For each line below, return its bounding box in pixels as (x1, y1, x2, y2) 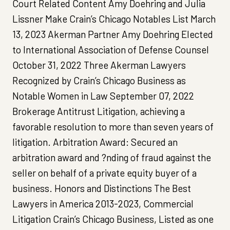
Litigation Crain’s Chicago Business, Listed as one (12, 213, 214, 225)
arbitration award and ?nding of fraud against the (12, 151, 211, 163)
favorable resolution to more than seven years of (12, 120, 214, 132)
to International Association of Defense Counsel (12, 43, 209, 55)
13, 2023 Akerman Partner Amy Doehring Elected (12, 28, 213, 40)
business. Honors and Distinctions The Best (12, 182, 191, 194)
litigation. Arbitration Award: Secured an (12, 136, 178, 148)
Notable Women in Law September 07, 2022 (12, 89, 194, 102)
